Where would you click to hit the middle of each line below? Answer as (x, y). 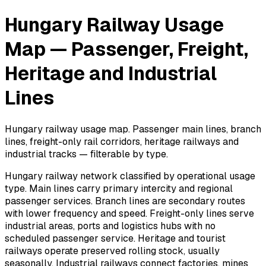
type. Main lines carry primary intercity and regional (119, 188)
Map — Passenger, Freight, (126, 49)
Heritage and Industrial (111, 74)
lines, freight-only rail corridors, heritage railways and (122, 141)
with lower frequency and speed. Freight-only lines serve (129, 213)
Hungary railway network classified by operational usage (130, 176)
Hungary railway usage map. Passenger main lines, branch (133, 129)
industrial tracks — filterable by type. (86, 154)
